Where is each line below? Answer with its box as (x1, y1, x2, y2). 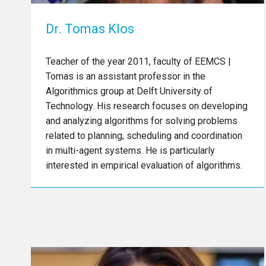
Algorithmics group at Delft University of (46, 85, 213, 97)
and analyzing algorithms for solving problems (46, 115, 237, 126)
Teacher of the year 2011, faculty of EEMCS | (46, 56, 231, 67)
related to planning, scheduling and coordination (46, 130, 242, 141)
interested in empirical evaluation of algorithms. (46, 160, 242, 171)
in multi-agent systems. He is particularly (46, 145, 215, 156)
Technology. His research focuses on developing (46, 100, 248, 112)
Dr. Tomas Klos (46, 21, 134, 36)
